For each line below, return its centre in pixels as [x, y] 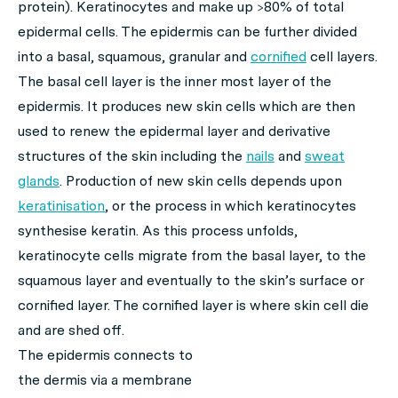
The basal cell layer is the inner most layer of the [175, 82]
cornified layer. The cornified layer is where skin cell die [193, 306]
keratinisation [61, 206]
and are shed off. [71, 330]
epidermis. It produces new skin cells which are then [187, 107]
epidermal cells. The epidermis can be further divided [187, 32]
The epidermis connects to [105, 355]
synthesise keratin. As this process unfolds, [158, 231]
